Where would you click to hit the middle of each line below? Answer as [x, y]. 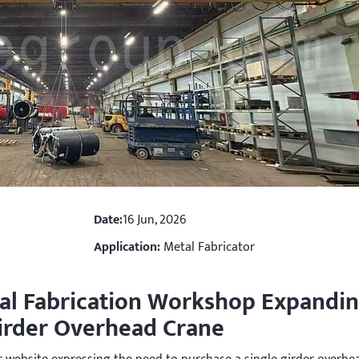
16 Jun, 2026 [154, 220]
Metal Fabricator [207, 247]
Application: [127, 247]
